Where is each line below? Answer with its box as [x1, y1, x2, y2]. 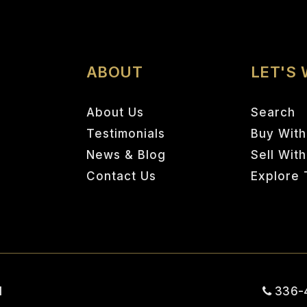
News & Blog [86, 148, 166, 162]
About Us [86, 106, 144, 119]
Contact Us [86, 169, 156, 183]
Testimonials [86, 127, 165, 140]
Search [250, 106, 295, 119]
